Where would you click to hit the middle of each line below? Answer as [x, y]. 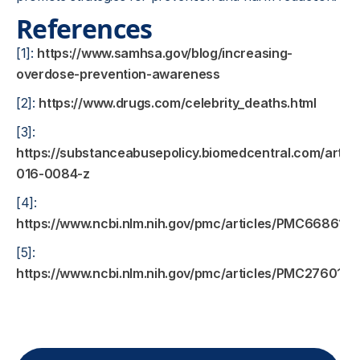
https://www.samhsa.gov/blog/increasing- [165, 53]
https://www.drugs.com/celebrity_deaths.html [178, 103]
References [84, 29]
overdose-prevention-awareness [118, 74]
